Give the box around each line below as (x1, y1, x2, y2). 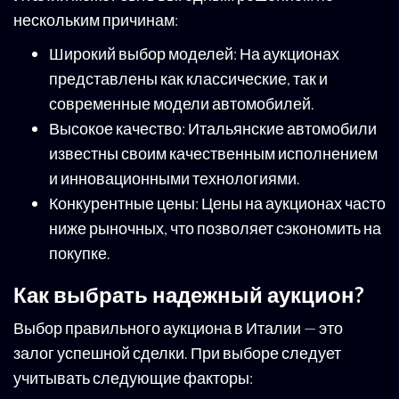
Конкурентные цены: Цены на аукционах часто (49, 193, 386, 214)
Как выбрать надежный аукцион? (13, 281, 364, 308)
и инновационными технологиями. (49, 168, 300, 189)
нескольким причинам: (13, 10, 178, 30)
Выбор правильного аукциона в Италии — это (13, 318, 343, 338)
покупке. (49, 243, 110, 264)
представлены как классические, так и (49, 69, 328, 89)
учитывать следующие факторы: (13, 368, 253, 388)
